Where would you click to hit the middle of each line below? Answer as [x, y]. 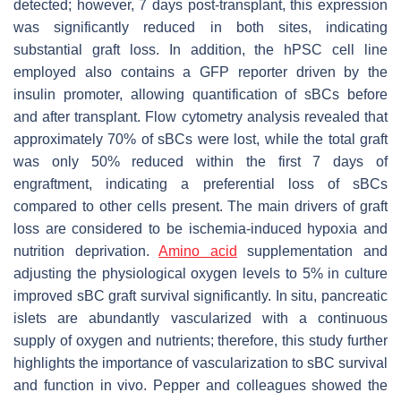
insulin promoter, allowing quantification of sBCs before [200, 95]
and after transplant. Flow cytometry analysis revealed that [200, 117]
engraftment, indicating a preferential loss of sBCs [200, 184]
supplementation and [312, 252]
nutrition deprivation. [86, 252]
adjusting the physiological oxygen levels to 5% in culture [200, 274]
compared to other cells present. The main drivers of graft [200, 207]
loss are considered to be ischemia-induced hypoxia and [200, 229]
